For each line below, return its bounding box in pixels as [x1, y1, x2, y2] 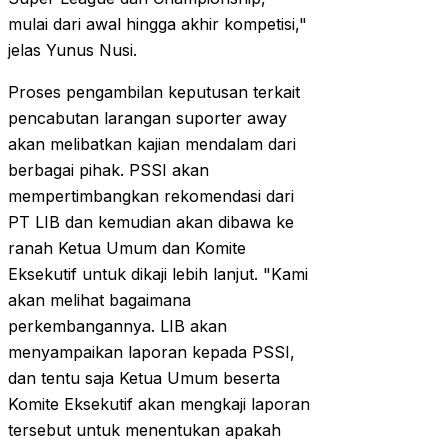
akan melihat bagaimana [8, 290, 191, 311]
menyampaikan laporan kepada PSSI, [8, 342, 295, 363]
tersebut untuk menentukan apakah [8, 420, 281, 441]
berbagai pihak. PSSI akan [8, 160, 209, 181]
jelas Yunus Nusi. [8, 40, 137, 61]
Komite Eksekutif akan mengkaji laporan [8, 394, 310, 415]
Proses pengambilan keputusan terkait [8, 82, 300, 103]
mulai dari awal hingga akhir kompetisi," [8, 14, 307, 35]
